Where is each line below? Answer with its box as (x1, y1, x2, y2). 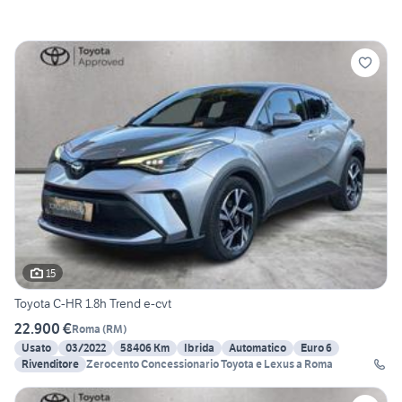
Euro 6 (301, 341, 332, 355)
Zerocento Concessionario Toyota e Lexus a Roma (86, 357, 333, 371)
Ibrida (184, 341, 214, 355)
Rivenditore (22, 357, 79, 371)
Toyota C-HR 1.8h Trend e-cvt (14, 295, 171, 312)
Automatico (229, 341, 286, 355)
